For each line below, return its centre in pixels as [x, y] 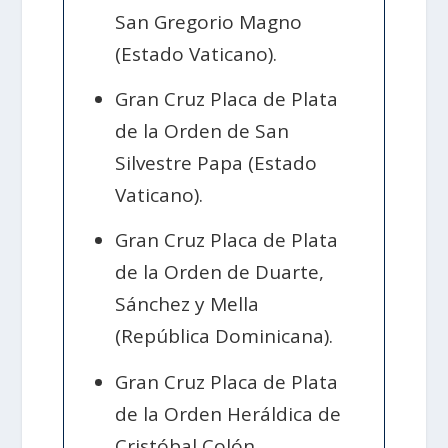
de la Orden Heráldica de [228, 413]
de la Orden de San [202, 131]
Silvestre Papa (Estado [216, 163]
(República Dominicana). [224, 336]
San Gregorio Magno [209, 21]
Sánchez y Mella [187, 304]
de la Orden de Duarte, [220, 272]
